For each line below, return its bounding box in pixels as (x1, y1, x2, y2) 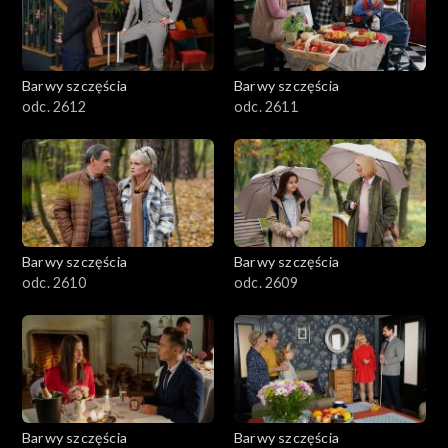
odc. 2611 (234, 98, 298, 116)
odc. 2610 (22, 274, 86, 292)
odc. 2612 (22, 98, 86, 116)
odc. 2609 (234, 274, 298, 292)
